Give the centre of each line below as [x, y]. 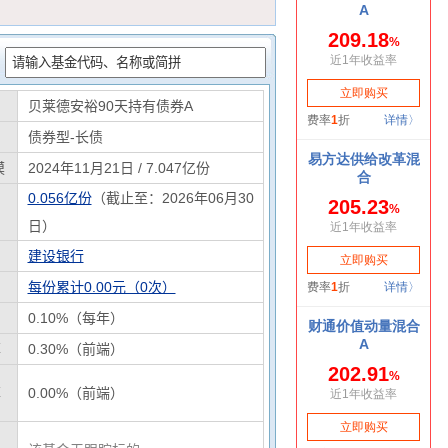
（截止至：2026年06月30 [172, 198]
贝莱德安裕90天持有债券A [110, 106]
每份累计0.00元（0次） [101, 287]
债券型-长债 [65, 137]
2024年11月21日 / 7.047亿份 [118, 168]
